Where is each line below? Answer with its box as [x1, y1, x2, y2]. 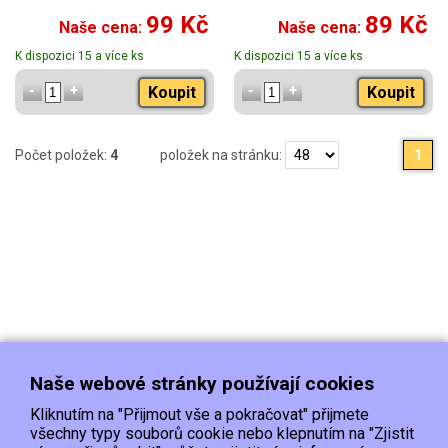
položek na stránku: [160, 147, 285, 164]
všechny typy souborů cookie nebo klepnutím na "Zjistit [30, 424, 414, 443]
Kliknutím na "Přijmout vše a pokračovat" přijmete [30, 405, 369, 424]
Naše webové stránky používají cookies [30, 372, 374, 395]
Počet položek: [15, 147, 110, 164]
